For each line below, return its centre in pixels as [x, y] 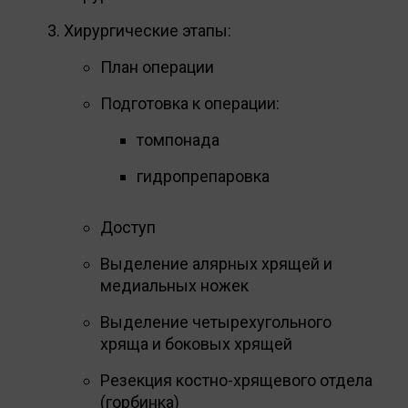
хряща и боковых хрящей [196, 343]
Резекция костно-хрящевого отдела [236, 380]
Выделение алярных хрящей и [216, 263]
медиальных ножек [174, 285]
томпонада [178, 139]
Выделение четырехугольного [216, 321]
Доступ [128, 227]
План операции [157, 66]
